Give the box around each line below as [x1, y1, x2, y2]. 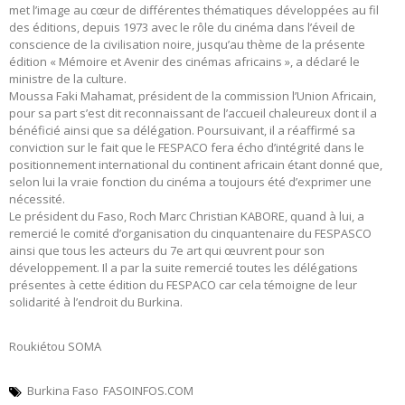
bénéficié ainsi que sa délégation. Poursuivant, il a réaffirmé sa [9, 122, 355, 139]
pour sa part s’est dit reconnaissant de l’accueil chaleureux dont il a [9, 105, 377, 122]
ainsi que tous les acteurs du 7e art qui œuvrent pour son [9, 242, 325, 259]
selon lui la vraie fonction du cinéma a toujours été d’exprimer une [9, 174, 372, 191]
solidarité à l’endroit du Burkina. [9, 294, 183, 311]
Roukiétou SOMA [9, 338, 101, 355]
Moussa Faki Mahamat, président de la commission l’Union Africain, [9, 88, 376, 105]
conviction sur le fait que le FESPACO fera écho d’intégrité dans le [9, 139, 364, 156]
